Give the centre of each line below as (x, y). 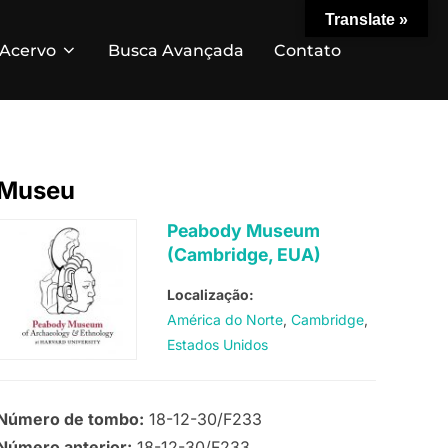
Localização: (210, 295)
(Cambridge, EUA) (243, 255)
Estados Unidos (217, 345)
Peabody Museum (243, 231)
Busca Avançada (176, 50)
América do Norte (224, 320)
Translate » (366, 19)
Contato (307, 50)
